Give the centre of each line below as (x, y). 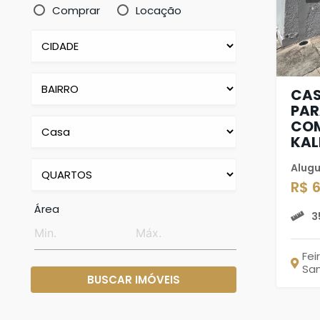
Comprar (76, 10)
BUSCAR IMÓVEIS (134, 279)
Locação (159, 10)
